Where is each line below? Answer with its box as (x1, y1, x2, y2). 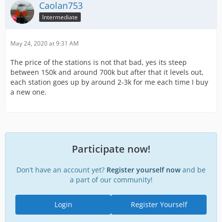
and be (180, 165, 206, 174)
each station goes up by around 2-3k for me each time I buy (10, 77, 208, 87)
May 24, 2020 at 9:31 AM (10, 39, 79, 48)
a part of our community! (69, 175, 153, 184)
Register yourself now (107, 165, 180, 174)
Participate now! (71, 142, 151, 156)
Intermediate (42, 12, 78, 21)
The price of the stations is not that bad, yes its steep (10, 57, 187, 67)
